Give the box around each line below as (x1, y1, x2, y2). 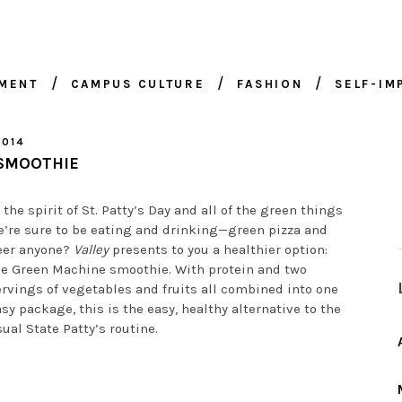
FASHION (237, 77, 303, 92)
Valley (73, 241, 109, 258)
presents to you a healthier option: (108, 241, 328, 258)
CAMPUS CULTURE (70, 77, 205, 92)
